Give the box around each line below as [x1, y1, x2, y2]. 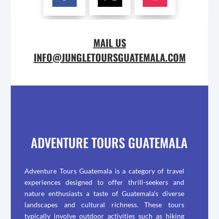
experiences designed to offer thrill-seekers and [24, 178, 184, 187]
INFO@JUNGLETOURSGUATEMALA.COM [33, 50, 186, 65]
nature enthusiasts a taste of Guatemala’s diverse [24, 189, 184, 198]
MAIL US [93, 35, 126, 50]
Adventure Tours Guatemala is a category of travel [24, 167, 184, 175]
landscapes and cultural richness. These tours [24, 200, 184, 209]
